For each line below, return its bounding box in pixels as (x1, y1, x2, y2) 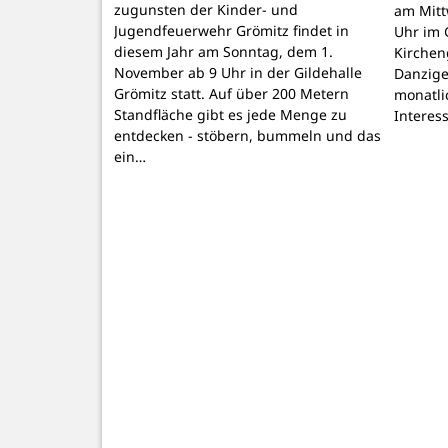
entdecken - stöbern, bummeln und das (114, 126, 381, 146)
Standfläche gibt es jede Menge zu (114, 105, 347, 125)
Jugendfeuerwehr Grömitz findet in (114, 21, 349, 41)
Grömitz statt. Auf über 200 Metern (114, 84, 349, 104)
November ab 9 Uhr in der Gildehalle (114, 63, 362, 83)
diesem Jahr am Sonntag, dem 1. (114, 42, 333, 62)
